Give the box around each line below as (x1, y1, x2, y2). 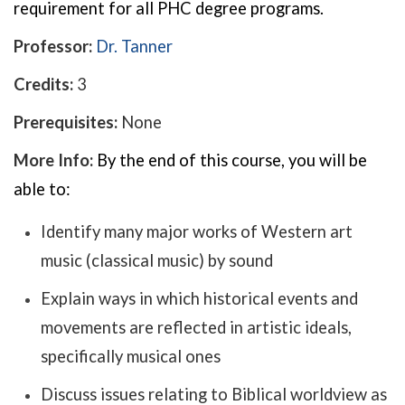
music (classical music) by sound (41, 250, 273, 270)
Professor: (14, 36, 92, 56)
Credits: (14, 74, 73, 94)
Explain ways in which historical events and (41, 288, 358, 308)
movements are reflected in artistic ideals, (41, 317, 352, 337)
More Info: (14, 150, 97, 170)
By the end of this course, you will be (97, 150, 367, 170)
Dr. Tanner (96, 36, 173, 56)
